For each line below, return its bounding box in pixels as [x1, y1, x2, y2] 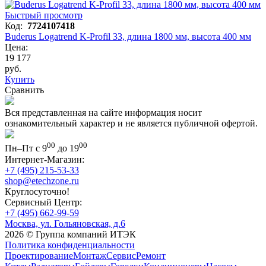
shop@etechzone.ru [5, 175, 79, 186]
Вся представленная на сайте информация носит [5, 107, 202, 118]
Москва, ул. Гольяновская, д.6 [5, 218, 125, 229]
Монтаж [73, 250, 106, 261]
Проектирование [5, 250, 73, 261]
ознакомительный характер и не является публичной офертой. [5, 118, 258, 129]
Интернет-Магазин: [5, 154, 84, 164]
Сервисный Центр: [5, 197, 82, 207]
